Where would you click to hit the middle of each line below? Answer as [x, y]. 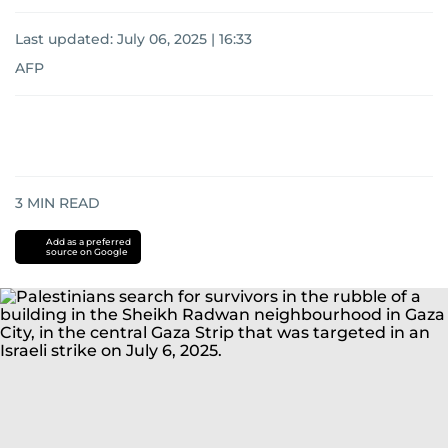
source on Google [86, 251]
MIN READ [61, 203]
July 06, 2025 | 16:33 [184, 39]
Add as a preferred [88, 241]
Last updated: [66, 39]
